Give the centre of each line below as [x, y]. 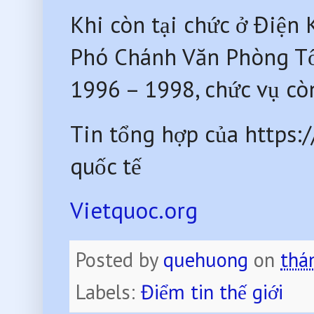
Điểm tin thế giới [212, 292]
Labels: [109, 292]
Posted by [120, 260]
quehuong [206, 260]
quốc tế [109, 166]
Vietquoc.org [134, 211]
